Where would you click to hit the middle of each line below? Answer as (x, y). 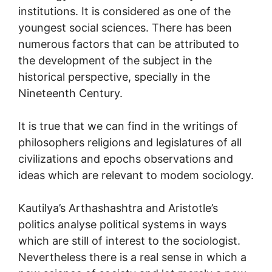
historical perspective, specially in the (114, 76)
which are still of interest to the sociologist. (129, 240)
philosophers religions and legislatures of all (130, 142)
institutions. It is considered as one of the (124, 11)
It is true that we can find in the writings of (128, 126)
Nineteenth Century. (70, 93)
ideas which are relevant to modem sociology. (136, 175)
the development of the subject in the (115, 60)
